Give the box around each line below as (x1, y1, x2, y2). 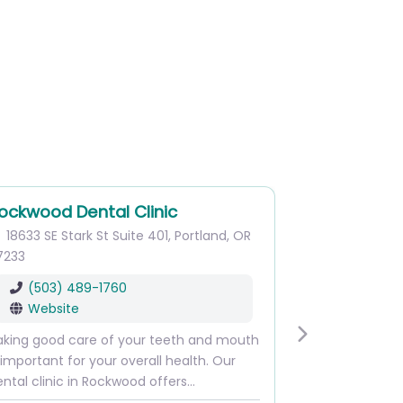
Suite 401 (112, 227, 169, 245)
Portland (175, 227, 228, 245)
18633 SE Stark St (6, 227, 110, 245)
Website (28, 300, 80, 318)
